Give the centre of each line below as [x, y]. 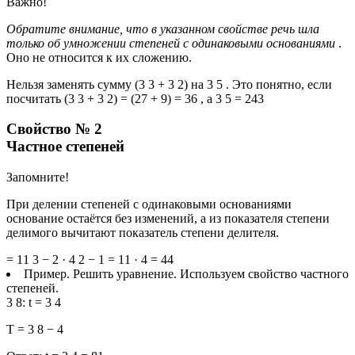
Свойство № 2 [54, 129]
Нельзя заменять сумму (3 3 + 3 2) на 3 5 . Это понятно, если [169, 84]
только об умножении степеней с [99, 43]
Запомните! [38, 177]
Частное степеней [65, 147]
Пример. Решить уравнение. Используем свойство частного [186, 274]
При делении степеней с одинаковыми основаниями [149, 204]
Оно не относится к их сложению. [99, 57]
